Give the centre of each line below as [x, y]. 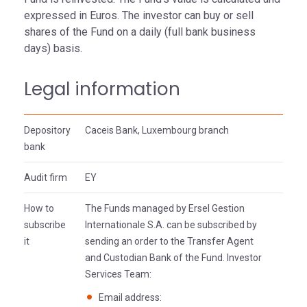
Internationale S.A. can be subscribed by [171, 225]
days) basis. [53, 48]
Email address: [130, 297]
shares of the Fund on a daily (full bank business [140, 32]
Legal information [102, 89]
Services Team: [118, 274]
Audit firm [46, 177]
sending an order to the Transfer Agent [169, 241]
